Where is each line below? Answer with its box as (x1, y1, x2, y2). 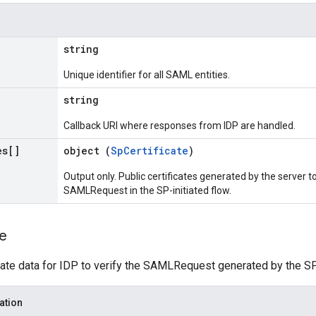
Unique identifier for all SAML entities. (63, 69, 230, 80)
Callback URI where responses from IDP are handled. (63, 120, 296, 131)
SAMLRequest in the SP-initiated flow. (63, 185, 231, 196)
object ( (63, 144, 111, 157)
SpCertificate (111, 144, 188, 157)
